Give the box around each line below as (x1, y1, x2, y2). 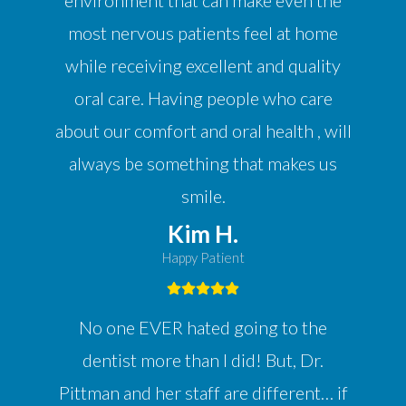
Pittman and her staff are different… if (58, 382, 348, 404)
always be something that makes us (69, 152, 337, 175)
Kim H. (168, 219, 238, 249)
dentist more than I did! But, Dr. (82, 349, 324, 372)
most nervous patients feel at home (68, 22, 338, 44)
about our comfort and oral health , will (54, 120, 352, 142)
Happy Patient (161, 249, 245, 266)
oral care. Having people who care (73, 87, 333, 110)
